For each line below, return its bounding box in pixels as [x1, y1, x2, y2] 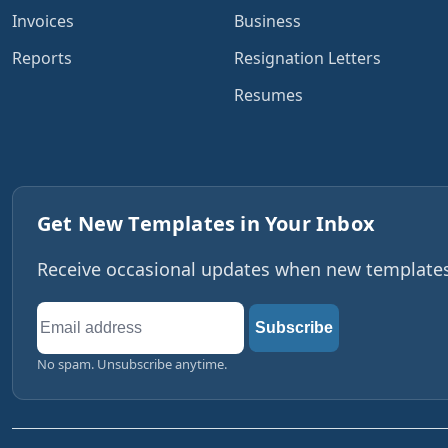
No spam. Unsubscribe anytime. [36, 355, 227, 374]
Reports [11, 47, 72, 70]
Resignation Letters [233, 47, 381, 70]
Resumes [233, 84, 303, 107]
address [35, 332, 103, 357]
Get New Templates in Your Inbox [36, 210, 376, 238]
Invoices [11, 10, 74, 33]
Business [233, 10, 301, 33]
